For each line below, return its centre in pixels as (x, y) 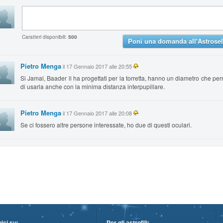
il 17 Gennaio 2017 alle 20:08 (97, 113)
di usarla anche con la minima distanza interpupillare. (93, 86)
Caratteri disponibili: (45, 37)
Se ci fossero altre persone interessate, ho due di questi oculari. (106, 125)
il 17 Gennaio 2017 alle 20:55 (97, 66)
